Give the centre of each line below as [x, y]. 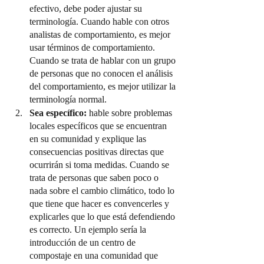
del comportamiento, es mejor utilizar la [104, 86]
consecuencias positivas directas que [98, 152]
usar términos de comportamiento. [93, 47]
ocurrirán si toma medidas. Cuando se [100, 165]
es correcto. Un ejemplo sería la [89, 230]
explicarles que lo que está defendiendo [103, 217]
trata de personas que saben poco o [95, 178]
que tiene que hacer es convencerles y [100, 204]
